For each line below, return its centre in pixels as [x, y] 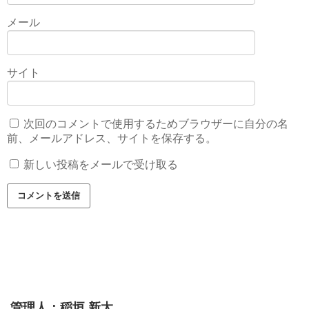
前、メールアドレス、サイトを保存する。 [112, 138]
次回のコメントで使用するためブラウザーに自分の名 [156, 123]
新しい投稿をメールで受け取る [101, 164]
